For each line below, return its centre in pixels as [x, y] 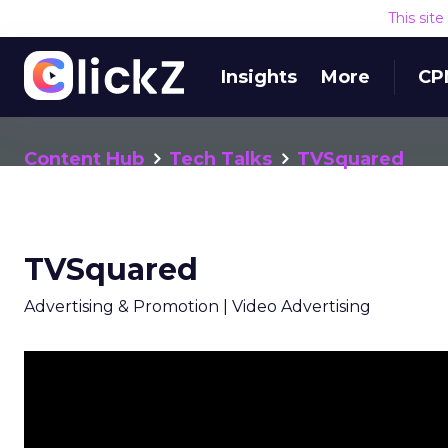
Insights [259, 76]
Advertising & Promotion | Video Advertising [197, 306]
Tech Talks [220, 159]
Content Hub [84, 159]
